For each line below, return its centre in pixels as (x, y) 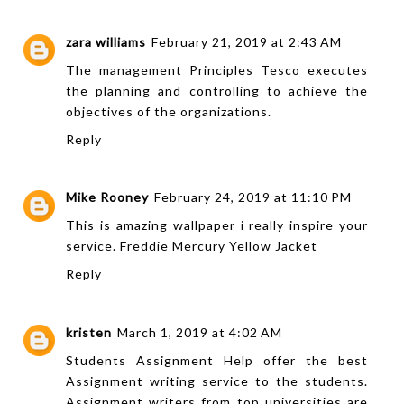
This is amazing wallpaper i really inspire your (217, 225)
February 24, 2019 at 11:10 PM (253, 197)
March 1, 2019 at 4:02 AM (200, 332)
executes (335, 69)
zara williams (106, 41)
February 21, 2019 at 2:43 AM (247, 41)
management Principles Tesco (200, 69)
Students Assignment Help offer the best (217, 360)
